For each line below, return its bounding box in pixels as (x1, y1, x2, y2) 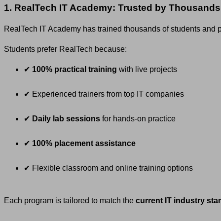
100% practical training (32, 65, 117, 74)
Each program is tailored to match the (4, 196, 136, 205)
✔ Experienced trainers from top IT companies (24, 90, 184, 99)
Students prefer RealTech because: (4, 45, 127, 54)
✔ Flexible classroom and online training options (24, 164, 193, 173)
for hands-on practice (100, 114, 176, 123)
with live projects (117, 65, 177, 74)
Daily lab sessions (32, 114, 100, 123)
